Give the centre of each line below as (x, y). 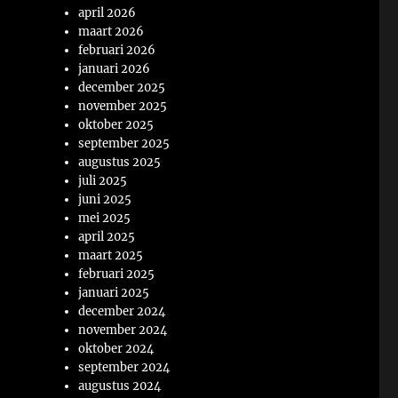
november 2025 (123, 107)
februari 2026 (117, 51)
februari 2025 (117, 275)
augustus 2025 (120, 163)
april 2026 (107, 13)
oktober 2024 (116, 349)
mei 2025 (105, 219)
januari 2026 (115, 69)
